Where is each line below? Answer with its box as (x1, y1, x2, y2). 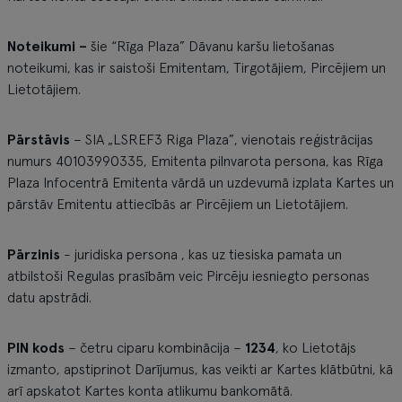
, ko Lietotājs (275, 341, 356, 355)
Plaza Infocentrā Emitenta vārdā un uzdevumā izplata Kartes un (7, 176, 394, 190)
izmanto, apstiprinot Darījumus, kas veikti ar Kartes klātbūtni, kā (7, 363, 393, 377)
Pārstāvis (7, 133, 70, 147)
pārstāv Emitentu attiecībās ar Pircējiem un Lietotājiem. (7, 197, 348, 212)
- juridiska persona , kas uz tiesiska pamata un (64, 248, 342, 262)
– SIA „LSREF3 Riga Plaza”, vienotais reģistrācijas (70, 133, 373, 147)
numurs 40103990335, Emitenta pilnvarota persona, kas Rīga (7, 154, 383, 169)
